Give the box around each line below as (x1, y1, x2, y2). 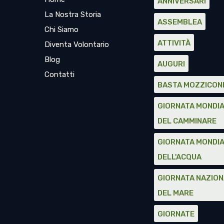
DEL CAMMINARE (157, 116, 217, 125)
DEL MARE (157, 188, 194, 197)
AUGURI (157, 59, 185, 68)
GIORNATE (157, 209, 195, 218)
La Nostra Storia (44, 10, 101, 19)
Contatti (44, 70, 74, 79)
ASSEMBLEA (157, 17, 202, 26)
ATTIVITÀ (157, 38, 191, 47)
